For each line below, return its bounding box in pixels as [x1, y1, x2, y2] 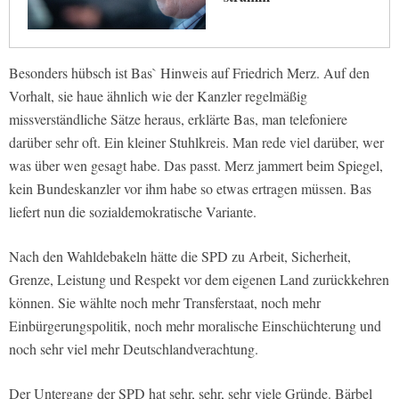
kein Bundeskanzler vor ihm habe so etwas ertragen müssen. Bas [9, 179, 371, 199]
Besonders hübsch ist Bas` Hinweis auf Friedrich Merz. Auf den [9, 63, 370, 83]
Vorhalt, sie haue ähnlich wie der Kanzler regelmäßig [9, 86, 307, 106]
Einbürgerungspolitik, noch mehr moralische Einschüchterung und [9, 316, 381, 336]
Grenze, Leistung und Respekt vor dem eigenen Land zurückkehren [9, 270, 389, 289]
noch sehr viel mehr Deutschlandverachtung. [9, 339, 258, 359]
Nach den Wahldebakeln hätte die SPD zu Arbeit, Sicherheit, [9, 247, 351, 266]
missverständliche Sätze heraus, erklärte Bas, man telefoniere [9, 110, 347, 129]
